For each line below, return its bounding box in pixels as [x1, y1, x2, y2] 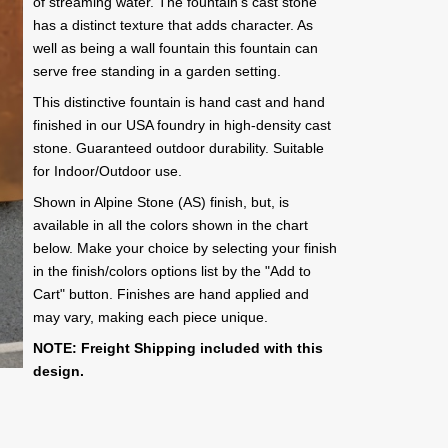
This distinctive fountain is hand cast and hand [32, 94, 325, 110]
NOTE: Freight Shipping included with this [32, 340, 323, 356]
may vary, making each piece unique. [32, 309, 268, 325]
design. [32, 363, 84, 379]
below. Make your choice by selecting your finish [32, 240, 337, 256]
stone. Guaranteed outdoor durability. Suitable [32, 140, 324, 156]
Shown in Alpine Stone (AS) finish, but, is [32, 194, 289, 210]
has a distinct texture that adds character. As [32, 17, 313, 33]
